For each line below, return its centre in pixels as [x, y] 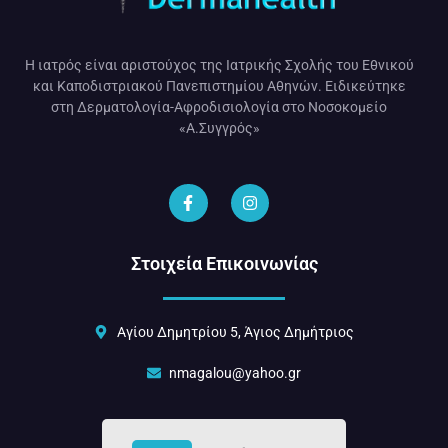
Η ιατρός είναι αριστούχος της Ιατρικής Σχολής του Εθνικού [219, 65]
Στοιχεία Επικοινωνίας [224, 264]
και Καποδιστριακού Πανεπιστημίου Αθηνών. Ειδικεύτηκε [219, 86]
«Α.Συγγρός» [219, 128]
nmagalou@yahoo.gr [235, 372]
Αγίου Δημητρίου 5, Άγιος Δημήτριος [235, 331]
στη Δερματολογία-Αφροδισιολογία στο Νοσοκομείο [219, 107]
